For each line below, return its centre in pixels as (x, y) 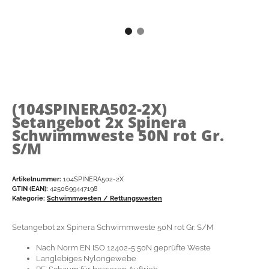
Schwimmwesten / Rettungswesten (104, 198)
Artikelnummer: (38, 179)
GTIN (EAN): (30, 188)
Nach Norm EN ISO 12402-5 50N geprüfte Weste (123, 247)
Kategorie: (29, 198)
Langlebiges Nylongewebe (86, 258)
